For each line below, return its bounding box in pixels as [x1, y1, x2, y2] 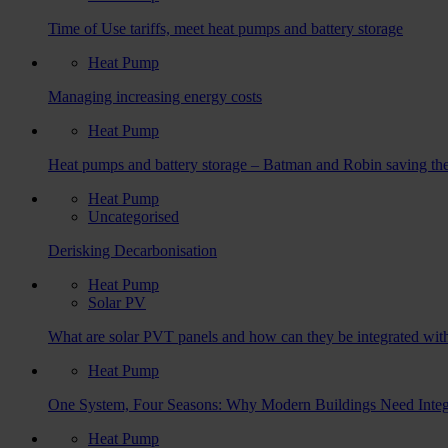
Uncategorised [88, 207, 179, 225]
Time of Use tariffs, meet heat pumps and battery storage [48, 19, 403, 37]
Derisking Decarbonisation [48, 241, 217, 259]
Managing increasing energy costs [48, 87, 262, 105]
